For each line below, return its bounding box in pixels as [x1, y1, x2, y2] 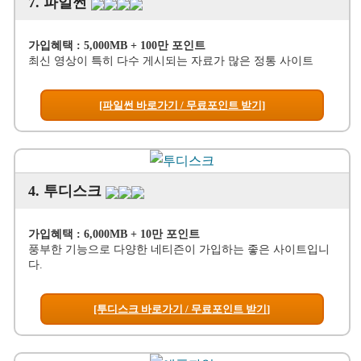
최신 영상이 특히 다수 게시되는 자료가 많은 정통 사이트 [27, 55, 313, 68]
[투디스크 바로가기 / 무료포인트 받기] [93, 303, 271, 316]
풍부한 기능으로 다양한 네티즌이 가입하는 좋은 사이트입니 [27, 243, 330, 256]
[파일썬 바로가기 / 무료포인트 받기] [98, 99, 265, 112]
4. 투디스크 [27, 183, 106, 200]
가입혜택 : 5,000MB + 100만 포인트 [27, 39, 205, 52]
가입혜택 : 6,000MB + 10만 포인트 [27, 228, 200, 241]
